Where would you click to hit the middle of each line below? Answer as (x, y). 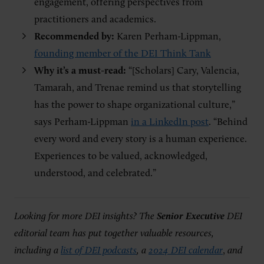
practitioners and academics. (95, 20)
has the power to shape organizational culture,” (135, 105)
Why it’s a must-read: (81, 71)
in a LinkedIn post (170, 122)
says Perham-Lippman (82, 122)
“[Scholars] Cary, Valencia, (184, 71)
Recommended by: (75, 37)
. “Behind (228, 122)
